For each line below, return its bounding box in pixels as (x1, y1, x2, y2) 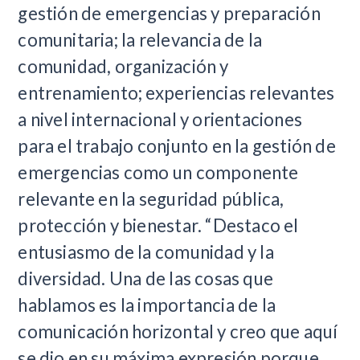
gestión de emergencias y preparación (18, 2, 321, 24)
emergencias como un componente (18, 162, 299, 183)
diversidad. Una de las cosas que (18, 268, 274, 289)
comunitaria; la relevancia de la (18, 29, 263, 51)
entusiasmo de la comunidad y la (18, 241, 274, 263)
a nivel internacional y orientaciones (18, 108, 303, 130)
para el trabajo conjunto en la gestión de (18, 135, 336, 157)
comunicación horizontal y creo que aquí (18, 321, 338, 342)
